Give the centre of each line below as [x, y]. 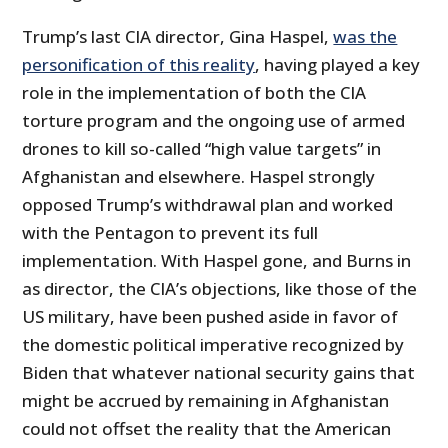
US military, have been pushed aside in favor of [210, 316]
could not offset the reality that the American [207, 428]
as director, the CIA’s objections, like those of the [220, 288]
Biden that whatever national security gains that [219, 372]
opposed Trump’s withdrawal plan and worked [208, 204]
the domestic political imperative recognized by [213, 344]
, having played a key [338, 64]
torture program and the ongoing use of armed [214, 120]
